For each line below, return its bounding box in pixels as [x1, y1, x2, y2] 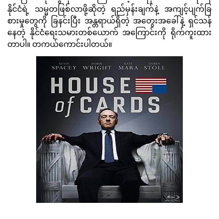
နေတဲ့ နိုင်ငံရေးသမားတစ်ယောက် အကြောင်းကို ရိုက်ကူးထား [7, 27, 212, 41]
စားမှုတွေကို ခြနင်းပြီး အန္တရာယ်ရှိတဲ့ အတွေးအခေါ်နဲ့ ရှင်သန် [7, 15, 212, 29]
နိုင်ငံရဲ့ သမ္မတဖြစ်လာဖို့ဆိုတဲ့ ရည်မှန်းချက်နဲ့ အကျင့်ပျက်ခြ [7, 3, 212, 17]
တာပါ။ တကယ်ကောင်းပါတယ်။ [7, 39, 114, 52]
